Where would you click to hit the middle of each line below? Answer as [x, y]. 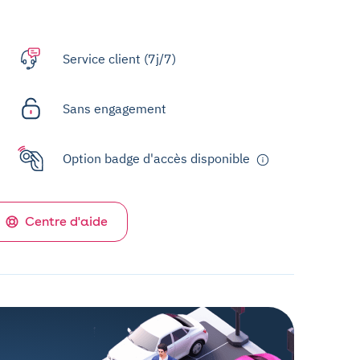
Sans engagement [115, 109]
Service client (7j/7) [119, 59]
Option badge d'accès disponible [156, 159]
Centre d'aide [66, 222]
